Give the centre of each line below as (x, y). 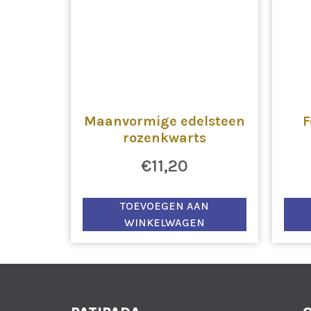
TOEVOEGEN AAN (165, 206)
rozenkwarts (165, 138)
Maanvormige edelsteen (165, 121)
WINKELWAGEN (165, 223)
